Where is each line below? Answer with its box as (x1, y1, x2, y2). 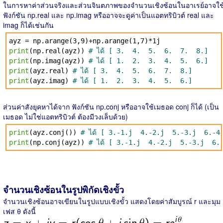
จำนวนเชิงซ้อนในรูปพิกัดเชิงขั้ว (3, 183, 124, 196)
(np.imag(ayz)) (29, 57, 89, 65)
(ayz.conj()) (29, 128, 81, 136)
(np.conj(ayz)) (29, 138, 89, 146)
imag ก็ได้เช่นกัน (3, 20, 54, 30)
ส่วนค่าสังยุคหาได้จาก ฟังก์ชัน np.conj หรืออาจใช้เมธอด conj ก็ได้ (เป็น (3, 102, 219, 111)
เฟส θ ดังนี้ (3, 206, 36, 216)
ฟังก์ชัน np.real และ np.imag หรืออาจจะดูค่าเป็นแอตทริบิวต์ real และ (3, 10, 214, 20)
